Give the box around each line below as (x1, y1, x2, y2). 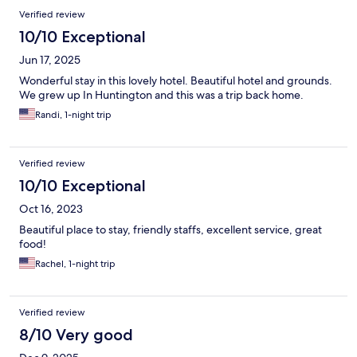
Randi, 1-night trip (35, 108, 112, 122)
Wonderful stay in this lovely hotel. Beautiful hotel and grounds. (19, 73, 332, 88)
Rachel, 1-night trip (35, 257, 116, 271)
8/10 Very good (19, 325, 133, 345)
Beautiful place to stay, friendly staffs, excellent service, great (19, 222, 322, 237)
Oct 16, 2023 (19, 202, 83, 217)
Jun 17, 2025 (19, 53, 80, 68)
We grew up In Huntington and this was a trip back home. (19, 88, 304, 103)
